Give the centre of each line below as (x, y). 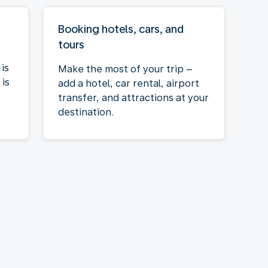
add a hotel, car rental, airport (129, 83)
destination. (86, 112)
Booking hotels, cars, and (121, 29)
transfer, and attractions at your (133, 98)
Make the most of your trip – (125, 69)
